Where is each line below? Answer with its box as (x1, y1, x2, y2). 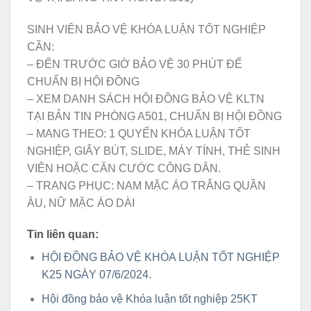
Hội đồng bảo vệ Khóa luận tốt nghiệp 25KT (41, 292, 258, 305)
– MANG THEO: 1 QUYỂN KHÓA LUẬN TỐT (27, 127, 251, 140)
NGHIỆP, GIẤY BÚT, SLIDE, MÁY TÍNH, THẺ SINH (27, 144, 280, 157)
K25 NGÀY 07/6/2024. (41, 269, 151, 281)
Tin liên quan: (27, 228, 99, 241)
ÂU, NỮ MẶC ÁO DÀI (27, 196, 135, 209)
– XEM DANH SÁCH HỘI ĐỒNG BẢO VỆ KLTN (27, 92, 264, 105)
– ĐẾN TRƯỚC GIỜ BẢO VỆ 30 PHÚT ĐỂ (27, 58, 242, 70)
